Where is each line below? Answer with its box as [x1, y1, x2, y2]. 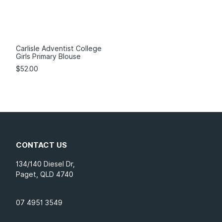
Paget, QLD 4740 [16, 170, 74, 179]
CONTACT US [16, 141, 67, 150]
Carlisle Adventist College [16, 45, 102, 53]
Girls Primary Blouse [16, 53, 81, 61]
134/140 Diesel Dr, [16, 160, 75, 168]
